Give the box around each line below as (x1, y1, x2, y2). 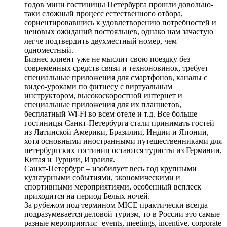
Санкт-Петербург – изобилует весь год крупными (24, 164, 197, 173)
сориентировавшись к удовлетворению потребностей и (24, 18, 216, 27)
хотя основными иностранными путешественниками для (24, 136, 222, 145)
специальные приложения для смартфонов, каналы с (24, 72, 207, 82)
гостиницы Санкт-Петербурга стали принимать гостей (24, 118, 214, 127)
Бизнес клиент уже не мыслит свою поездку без (24, 54, 190, 63)
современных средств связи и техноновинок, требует (24, 63, 208, 72)
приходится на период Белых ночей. (24, 191, 150, 200)
